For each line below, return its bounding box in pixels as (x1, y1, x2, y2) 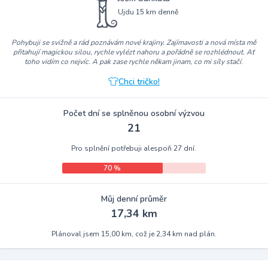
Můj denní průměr (100, 193, 167, 205)
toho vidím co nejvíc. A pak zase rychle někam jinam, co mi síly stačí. (25, 57, 243, 67)
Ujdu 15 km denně (118, 7, 179, 17)
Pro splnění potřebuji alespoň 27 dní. (71, 144, 197, 154)
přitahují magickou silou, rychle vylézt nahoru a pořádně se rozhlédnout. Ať (13, 47, 255, 57)
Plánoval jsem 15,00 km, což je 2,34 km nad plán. (51, 229, 217, 239)
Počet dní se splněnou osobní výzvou (63, 108, 205, 120)
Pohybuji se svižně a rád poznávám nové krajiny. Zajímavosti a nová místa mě (11, 38, 257, 48)
